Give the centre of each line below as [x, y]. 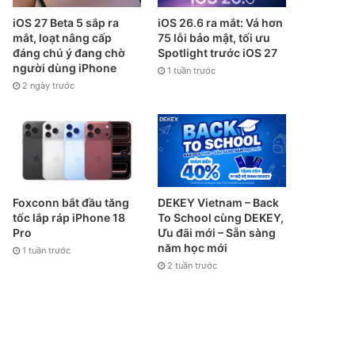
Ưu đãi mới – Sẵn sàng [216, 232]
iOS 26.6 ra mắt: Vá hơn [220, 23]
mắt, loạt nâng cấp [63, 38]
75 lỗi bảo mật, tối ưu [214, 38]
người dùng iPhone [65, 68]
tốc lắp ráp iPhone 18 [69, 217]
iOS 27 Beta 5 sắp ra [66, 23]
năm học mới [192, 247]
